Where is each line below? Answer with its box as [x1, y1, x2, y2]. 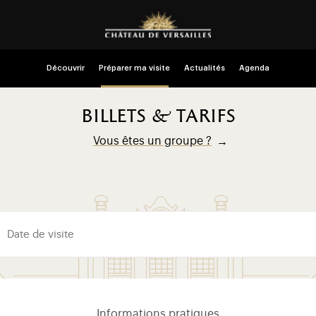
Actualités [184, 64, 225, 72]
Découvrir [47, 64, 85, 72]
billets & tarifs [80, 106, 236, 128]
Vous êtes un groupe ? [93, 135, 212, 147]
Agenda [239, 64, 269, 72]
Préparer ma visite [99, 64, 170, 72]
